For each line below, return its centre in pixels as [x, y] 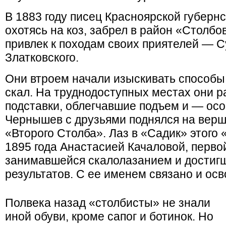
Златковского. [42, 58]
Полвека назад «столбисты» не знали [108, 203]
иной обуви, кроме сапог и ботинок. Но [109, 216]
